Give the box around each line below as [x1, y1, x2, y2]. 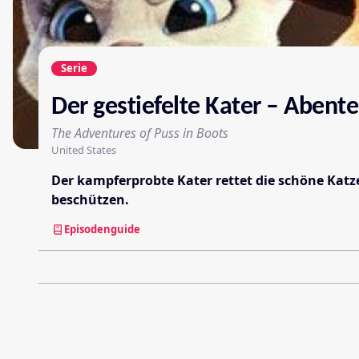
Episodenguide [64, 221, 140, 236]
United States [51, 142, 116, 157]
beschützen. [51, 190, 129, 208]
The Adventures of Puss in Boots [51, 123, 228, 142]
